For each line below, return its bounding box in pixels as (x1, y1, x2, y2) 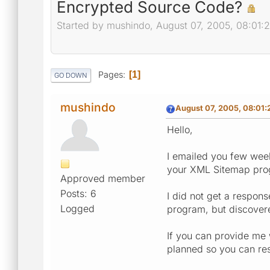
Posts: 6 (60, 187, 96, 199)
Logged (60, 202, 95, 215)
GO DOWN (54, 71, 87, 80)
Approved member (60, 172, 145, 184)
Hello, (167, 123, 193, 136)
